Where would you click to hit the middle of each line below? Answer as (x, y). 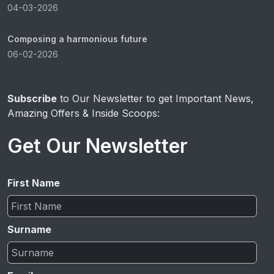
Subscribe (32, 98)
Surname (29, 229)
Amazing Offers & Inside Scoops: (83, 113)
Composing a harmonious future (77, 39)
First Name (34, 183)
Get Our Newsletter (98, 146)
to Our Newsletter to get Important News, (155, 98)
